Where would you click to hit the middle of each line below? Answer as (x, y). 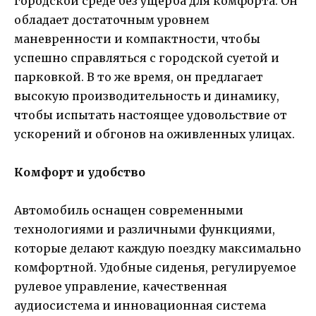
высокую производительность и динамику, (147, 96)
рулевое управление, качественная (121, 287)
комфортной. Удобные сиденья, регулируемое (155, 268)
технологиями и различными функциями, (145, 230)
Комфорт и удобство (80, 172)
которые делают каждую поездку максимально (158, 249)
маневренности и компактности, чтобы (137, 38)
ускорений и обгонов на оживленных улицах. (154, 134)
